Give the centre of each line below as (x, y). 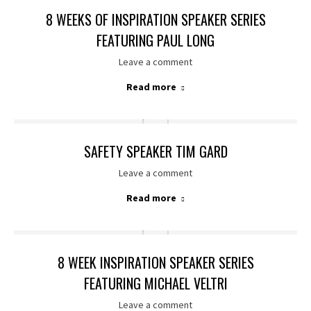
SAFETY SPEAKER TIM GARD (155, 151)
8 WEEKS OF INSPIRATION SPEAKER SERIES (155, 19)
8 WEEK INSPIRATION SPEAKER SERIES (155, 262)
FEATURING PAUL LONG (155, 40)
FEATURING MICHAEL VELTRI (155, 283)
